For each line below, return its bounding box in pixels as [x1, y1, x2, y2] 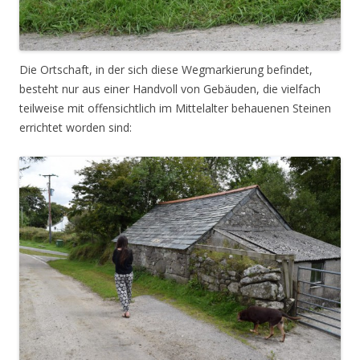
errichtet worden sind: [19, 120, 132, 136]
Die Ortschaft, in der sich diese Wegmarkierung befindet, [19, 62, 313, 78]
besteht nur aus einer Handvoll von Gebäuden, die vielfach [19, 81, 321, 97]
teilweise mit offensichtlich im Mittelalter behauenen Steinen [19, 100, 331, 117]
